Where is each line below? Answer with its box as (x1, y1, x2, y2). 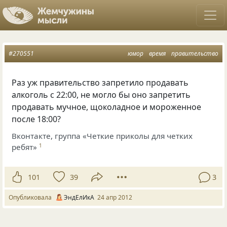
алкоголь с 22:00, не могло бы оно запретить (12, 89, 191, 100)
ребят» (12, 141, 37, 152)
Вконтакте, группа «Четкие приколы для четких (12, 130, 193, 141)
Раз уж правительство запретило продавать (12, 77, 189, 88)
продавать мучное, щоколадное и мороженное (12, 101, 202, 112)
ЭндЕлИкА (64, 193, 94, 202)
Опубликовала (9, 193, 55, 202)
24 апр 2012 (97, 193, 132, 202)
